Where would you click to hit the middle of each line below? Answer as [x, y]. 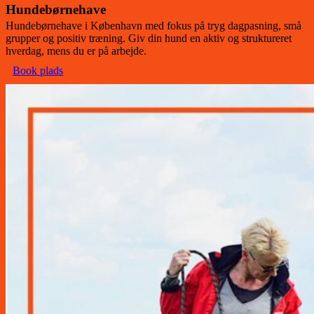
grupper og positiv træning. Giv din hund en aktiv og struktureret [149, 39]
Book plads [38, 71]
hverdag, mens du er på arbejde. [76, 51]
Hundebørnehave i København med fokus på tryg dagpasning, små [153, 26]
